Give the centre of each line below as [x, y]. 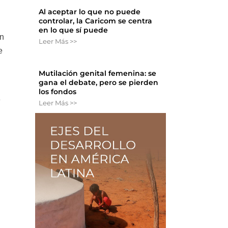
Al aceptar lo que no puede [90, 12]
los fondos [58, 92]
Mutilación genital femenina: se [98, 74]
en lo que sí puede [74, 30]
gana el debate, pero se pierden [99, 83]
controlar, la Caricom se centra [96, 21]
